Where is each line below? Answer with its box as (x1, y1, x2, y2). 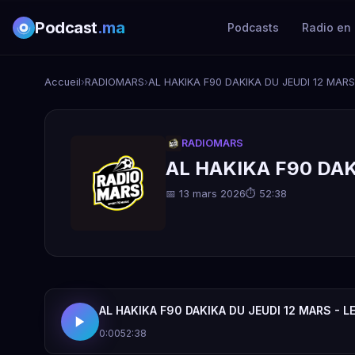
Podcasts (227, 20, 280, 34)
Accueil (44, 76, 81, 88)
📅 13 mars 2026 (166, 188, 246, 200)
